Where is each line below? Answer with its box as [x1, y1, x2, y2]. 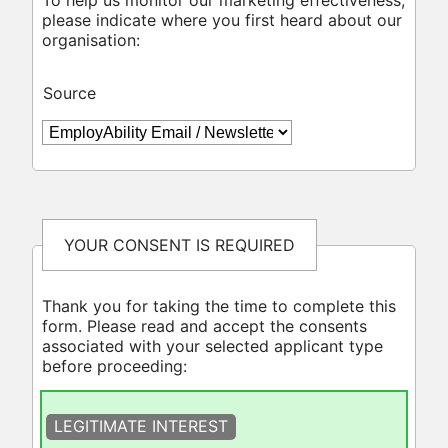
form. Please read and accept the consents [41, 316, 367, 337]
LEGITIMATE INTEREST [54, 416, 229, 437]
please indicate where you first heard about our [41, 9, 402, 30]
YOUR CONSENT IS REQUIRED [63, 235, 295, 256]
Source [42, 82, 96, 103]
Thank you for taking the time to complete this [41, 296, 396, 317]
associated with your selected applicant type [41, 336, 383, 357]
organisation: [41, 29, 140, 50]
